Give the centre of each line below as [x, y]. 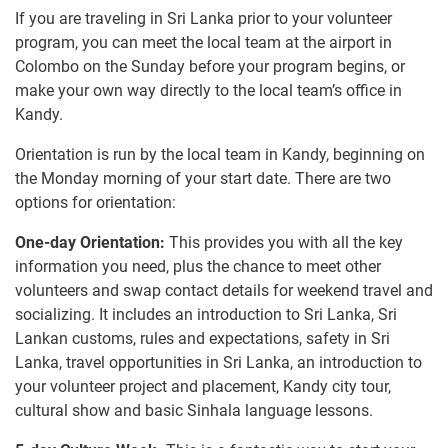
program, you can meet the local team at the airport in [203, 43]
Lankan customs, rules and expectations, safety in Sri [202, 339]
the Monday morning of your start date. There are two [203, 179]
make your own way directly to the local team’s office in [208, 91]
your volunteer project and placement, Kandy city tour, [203, 387]
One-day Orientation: [90, 243]
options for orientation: [95, 203]
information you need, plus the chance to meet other [198, 267]
